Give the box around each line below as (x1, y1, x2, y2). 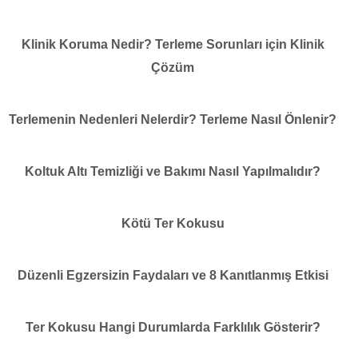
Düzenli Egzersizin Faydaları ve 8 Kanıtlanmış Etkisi (17, 268, 328, 282)
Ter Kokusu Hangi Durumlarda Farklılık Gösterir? (25, 320, 320, 334)
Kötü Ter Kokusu (121, 216, 225, 230)
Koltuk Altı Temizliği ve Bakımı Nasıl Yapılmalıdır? (25, 164, 320, 178)
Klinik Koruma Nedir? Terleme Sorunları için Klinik (21, 37, 324, 51)
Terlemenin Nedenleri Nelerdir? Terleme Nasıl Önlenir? (9, 112, 336, 126)
